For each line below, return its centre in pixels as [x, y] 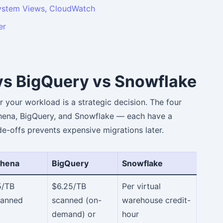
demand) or [74, 214]
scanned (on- [77, 200]
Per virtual [141, 186]
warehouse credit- [156, 200]
